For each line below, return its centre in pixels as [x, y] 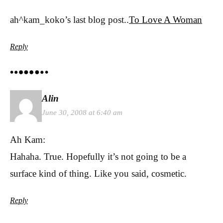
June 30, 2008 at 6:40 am [82, 112]
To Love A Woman [166, 20]
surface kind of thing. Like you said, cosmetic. [98, 173]
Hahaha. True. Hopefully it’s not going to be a [98, 156]
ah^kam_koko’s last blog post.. [69, 20]
